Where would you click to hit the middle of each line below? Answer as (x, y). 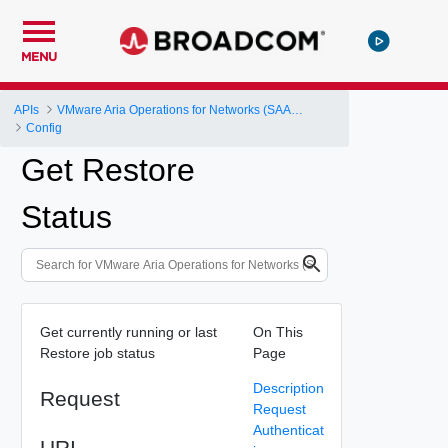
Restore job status (97, 352)
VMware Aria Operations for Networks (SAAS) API (297, 109)
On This (277, 331)
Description (288, 387)
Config (44, 127)
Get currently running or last (128, 331)
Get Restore (108, 170)
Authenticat (288, 429)
